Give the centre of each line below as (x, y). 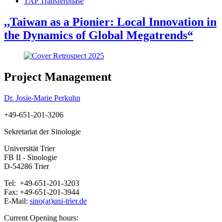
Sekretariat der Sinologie (42, 132)
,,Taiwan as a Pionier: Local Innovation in (110, 22)
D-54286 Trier (27, 166)
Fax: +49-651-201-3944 (42, 192)
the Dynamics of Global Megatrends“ (99, 35)
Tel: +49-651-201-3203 (42, 183)
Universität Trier (29, 149)
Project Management (58, 77)
